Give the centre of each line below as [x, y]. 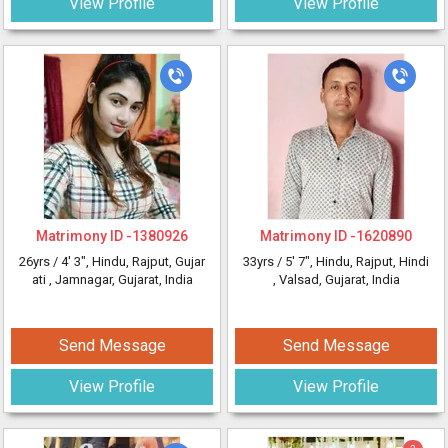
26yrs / [40, 261]
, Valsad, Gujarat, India [336, 279]
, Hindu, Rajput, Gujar [145, 261]
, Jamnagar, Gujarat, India [120, 279]
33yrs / [264, 261]
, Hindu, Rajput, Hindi [369, 261]
